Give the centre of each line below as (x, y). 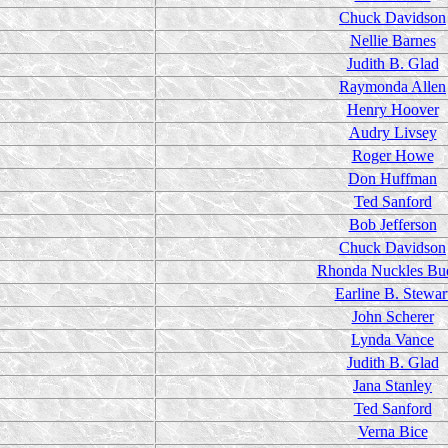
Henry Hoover (392, 109)
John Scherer (392, 316)
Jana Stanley (392, 385)
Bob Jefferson (392, 224)
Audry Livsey (392, 132)
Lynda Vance (392, 339)
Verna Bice (392, 431)
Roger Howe (392, 155)
